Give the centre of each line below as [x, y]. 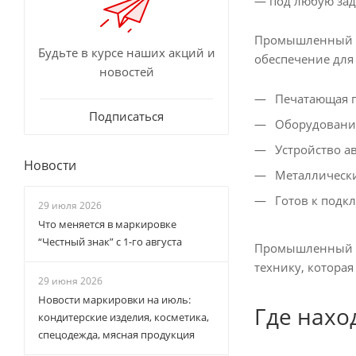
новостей [126, 72]
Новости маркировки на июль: [114, 300]
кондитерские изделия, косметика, [124, 317]
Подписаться [126, 116]
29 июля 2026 [70, 206]
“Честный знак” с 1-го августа [110, 242]
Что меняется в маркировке [107, 224]
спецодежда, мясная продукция [116, 335]
